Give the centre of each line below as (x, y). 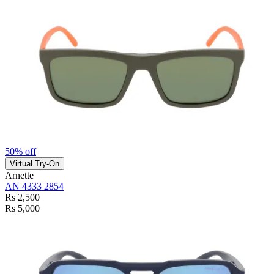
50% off (20, 152)
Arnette (19, 176)
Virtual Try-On (35, 164)
